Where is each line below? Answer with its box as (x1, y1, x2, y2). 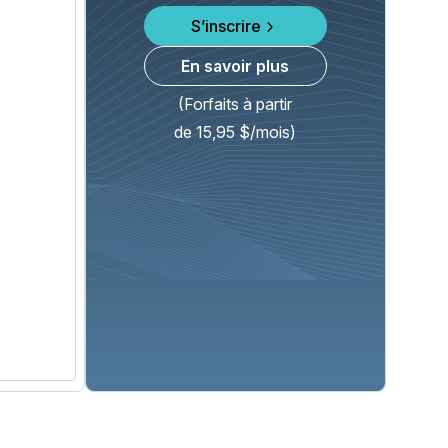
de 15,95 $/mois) (174, 122, 297, 142)
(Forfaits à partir (178, 94, 293, 114)
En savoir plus (181, 56, 290, 76)
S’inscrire (191, 16, 262, 36)
